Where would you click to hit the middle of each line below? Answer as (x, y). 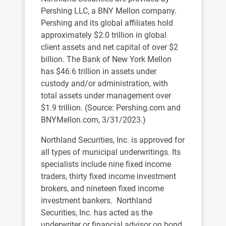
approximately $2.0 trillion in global (104, 35)
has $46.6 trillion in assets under (99, 71)
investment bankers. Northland (96, 201)
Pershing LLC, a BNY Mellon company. (109, 11)
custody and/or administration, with (104, 83)
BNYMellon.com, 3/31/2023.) (93, 120)
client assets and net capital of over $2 (109, 47)
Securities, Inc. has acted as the (97, 213)
